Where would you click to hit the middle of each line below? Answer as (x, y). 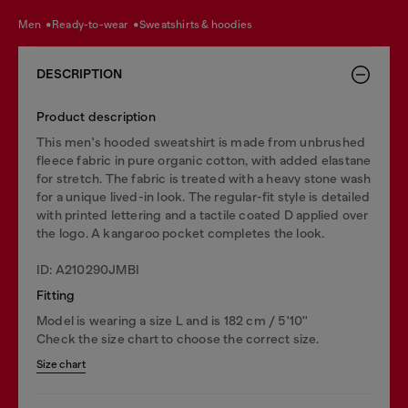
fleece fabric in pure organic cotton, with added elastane (204, 160)
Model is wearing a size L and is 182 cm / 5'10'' (173, 321)
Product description (96, 117)
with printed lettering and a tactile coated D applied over (203, 215)
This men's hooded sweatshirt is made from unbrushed (201, 142)
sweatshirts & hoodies (199, 24)
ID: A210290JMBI (88, 270)
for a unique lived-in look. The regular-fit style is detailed (204, 197)
